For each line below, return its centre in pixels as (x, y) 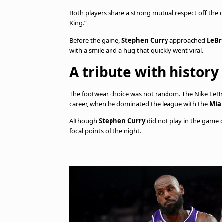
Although (84, 121)
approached (187, 40)
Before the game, (95, 40)
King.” (78, 23)
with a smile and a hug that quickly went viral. (136, 50)
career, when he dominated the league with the (139, 104)
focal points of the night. (105, 131)
